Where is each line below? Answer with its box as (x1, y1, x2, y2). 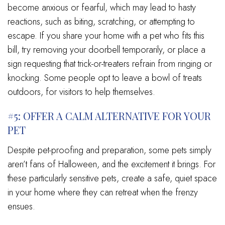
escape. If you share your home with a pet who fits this (8, 29, 204, 42)
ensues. (8, 199, 35, 213)
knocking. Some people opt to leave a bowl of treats (8, 71, 202, 84)
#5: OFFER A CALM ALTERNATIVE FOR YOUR (8, 108, 211, 123)
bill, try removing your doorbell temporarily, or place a (8, 43, 205, 56)
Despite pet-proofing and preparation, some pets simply (8, 143, 211, 157)
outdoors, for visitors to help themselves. (8, 85, 155, 98)
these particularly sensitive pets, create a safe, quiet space (8, 171, 217, 185)
